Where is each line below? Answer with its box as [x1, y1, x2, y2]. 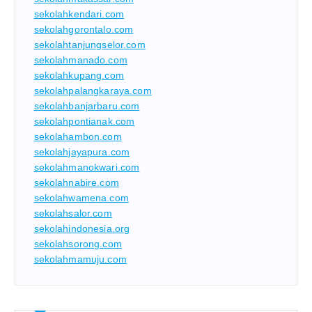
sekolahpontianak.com [33, 115, 135, 127]
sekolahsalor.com [33, 207, 112, 219]
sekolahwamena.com [33, 192, 129, 203]
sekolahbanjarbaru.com [33, 100, 140, 111]
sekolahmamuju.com [33, 253, 127, 265]
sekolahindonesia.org [33, 222, 130, 234]
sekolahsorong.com [33, 237, 122, 249]
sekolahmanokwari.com [33, 161, 140, 173]
